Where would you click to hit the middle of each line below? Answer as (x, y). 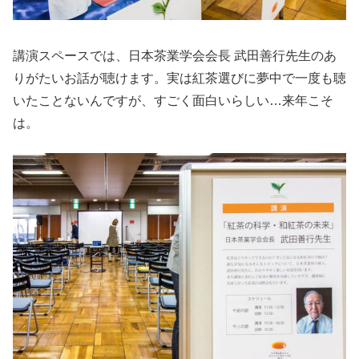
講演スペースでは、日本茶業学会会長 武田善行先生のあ (175, 56)
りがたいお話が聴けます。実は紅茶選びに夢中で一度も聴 (179, 79)
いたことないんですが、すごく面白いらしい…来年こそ (173, 101)
